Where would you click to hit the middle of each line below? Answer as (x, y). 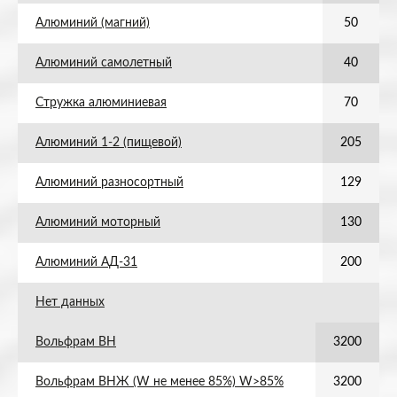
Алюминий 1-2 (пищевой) (109, 143)
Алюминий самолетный (104, 63)
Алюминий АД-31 (86, 262)
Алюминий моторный (98, 222)
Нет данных (70, 302)
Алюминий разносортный (109, 183)
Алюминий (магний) (93, 23)
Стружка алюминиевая (101, 103)
